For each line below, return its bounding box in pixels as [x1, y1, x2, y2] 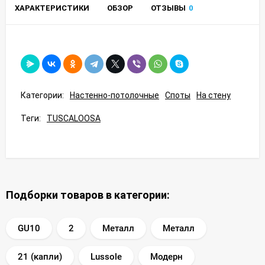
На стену [196, 90, 231, 100]
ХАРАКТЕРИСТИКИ [15, 3, 89, 12]
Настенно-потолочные [70, 90, 159, 100]
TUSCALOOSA [47, 113, 101, 123]
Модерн [150, 251, 183, 262]
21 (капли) [18, 251, 62, 262]
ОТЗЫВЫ [151, 3, 186, 12]
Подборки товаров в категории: [6, 188, 170, 201]
